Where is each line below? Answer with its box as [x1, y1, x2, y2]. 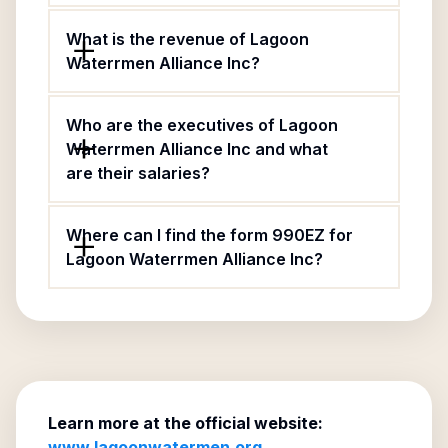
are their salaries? [66, 163, 210, 183]
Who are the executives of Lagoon [66, 115, 338, 135]
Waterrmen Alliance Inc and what [66, 139, 328, 159]
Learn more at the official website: [48, 413, 323, 433]
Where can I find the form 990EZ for [66, 225, 353, 245]
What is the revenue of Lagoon [66, 29, 309, 49]
